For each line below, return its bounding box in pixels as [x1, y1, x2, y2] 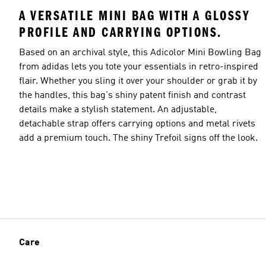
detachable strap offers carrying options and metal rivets [19, 119, 255, 129]
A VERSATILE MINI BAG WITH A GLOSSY [19, 7, 250, 24]
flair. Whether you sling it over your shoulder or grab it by [19, 76, 257, 86]
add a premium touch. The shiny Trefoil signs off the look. [19, 133, 258, 143]
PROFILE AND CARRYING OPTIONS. [19, 24, 222, 40]
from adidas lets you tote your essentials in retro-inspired [19, 62, 258, 72]
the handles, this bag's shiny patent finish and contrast [19, 90, 246, 100]
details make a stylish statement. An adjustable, [19, 104, 217, 115]
